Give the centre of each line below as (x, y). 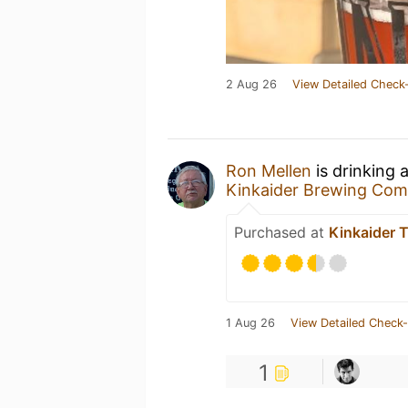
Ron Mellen (269, 171)
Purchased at (281, 232)
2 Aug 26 (251, 84)
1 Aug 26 (250, 323)
